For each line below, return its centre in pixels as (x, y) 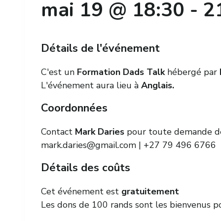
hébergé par (192, 72)
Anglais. (156, 85)
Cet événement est (81, 191)
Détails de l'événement (100, 48)
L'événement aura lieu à (90, 85)
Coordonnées (74, 108)
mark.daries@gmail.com (89, 145)
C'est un (59, 72)
